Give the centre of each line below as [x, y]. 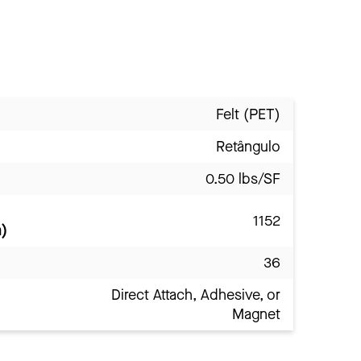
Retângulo [248, 146]
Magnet [256, 314]
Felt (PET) [248, 114]
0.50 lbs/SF [243, 178]
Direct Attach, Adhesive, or [196, 295]
